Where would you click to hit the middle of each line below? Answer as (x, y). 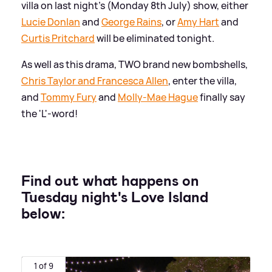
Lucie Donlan (51, 22)
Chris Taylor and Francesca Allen (95, 80)
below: (43, 213)
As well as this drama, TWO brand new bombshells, (134, 64)
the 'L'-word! (49, 113)
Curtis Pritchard (58, 38)
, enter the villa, (202, 80)
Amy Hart (198, 22)
